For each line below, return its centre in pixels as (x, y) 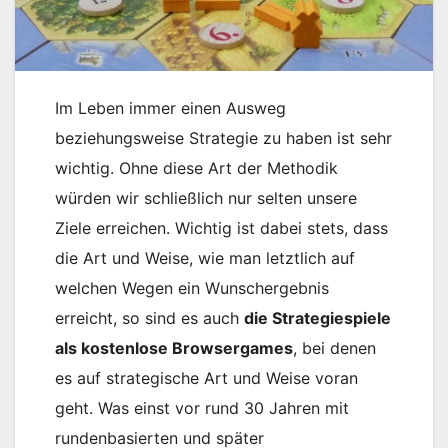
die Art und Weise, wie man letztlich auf (205, 258)
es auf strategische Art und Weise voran (206, 378)
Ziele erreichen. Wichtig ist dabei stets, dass (221, 228)
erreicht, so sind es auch (149, 318)
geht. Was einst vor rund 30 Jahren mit (202, 408)
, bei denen (334, 348)
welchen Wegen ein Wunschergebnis (192, 288)
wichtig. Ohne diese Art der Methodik (196, 168)
